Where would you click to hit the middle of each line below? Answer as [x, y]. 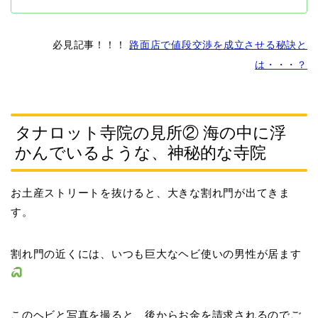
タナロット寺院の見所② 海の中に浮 [150, 132]
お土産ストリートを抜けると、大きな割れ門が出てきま [151, 192]
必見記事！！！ [91, 45]
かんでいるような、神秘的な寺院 [141, 152]
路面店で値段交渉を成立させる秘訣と [218, 45]
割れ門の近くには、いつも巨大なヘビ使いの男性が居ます [156, 253]
